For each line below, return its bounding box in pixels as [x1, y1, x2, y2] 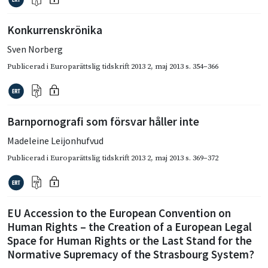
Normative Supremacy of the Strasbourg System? [7, 246, 254, 261]
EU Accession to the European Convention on [7, 205, 231, 220]
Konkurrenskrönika [7, 22, 102, 37]
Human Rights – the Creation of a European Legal [7, 219, 252, 234]
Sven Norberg [7, 42, 63, 55]
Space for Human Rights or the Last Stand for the [7, 233, 252, 248]
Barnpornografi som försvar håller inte [7, 114, 199, 129]
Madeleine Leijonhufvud [7, 134, 103, 147]
